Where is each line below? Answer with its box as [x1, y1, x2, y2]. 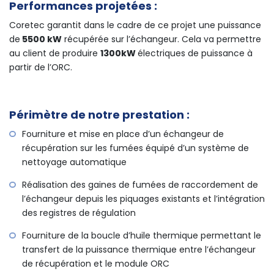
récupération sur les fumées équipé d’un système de [22, 142, 249, 155]
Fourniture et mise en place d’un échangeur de [22, 128, 224, 141]
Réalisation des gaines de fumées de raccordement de [22, 179, 258, 191]
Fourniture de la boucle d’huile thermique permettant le [22, 229, 261, 242]
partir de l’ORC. [9, 61, 72, 74]
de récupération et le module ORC [22, 257, 169, 270]
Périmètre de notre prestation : [9, 107, 190, 123]
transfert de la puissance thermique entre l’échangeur [22, 243, 256, 256]
